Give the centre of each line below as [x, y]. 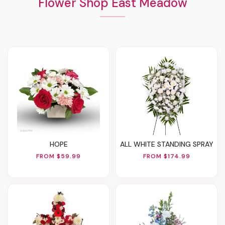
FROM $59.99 [59, 156]
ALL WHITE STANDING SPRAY [169, 144]
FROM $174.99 [166, 156]
